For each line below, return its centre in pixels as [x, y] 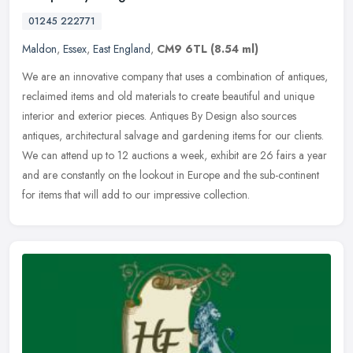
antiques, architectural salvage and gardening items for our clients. [173, 136]
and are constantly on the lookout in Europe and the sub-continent [171, 175]
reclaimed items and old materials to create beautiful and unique [168, 97]
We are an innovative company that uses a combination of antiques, [175, 77]
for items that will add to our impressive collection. [136, 195]
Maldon [39, 49]
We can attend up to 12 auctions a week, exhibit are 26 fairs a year [175, 156]
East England [122, 49]
